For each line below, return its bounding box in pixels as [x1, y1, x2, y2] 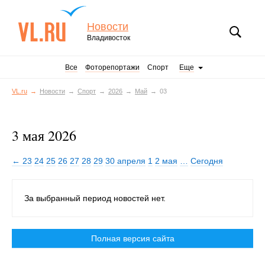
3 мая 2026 [12, 126, 76, 145]
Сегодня [190, 156, 223, 166]
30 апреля [105, 156, 146, 166]
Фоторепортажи [85, 63, 140, 72]
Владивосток [87, 34, 130, 42]
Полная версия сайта [91, 234, 174, 243]
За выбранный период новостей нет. [24, 193, 166, 203]
